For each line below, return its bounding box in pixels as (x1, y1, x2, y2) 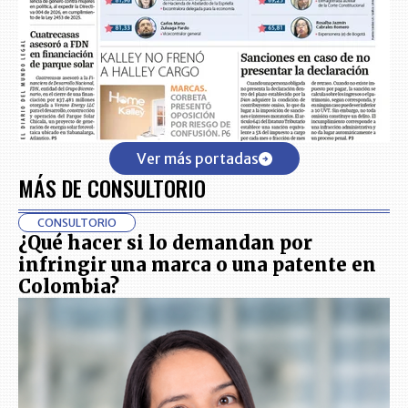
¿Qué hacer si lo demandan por (18, 231, 312, 255)
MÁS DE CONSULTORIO (18, 171, 206, 205)
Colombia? (18, 275, 119, 299)
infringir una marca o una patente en (18, 253, 376, 277)
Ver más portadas (136, 149, 259, 168)
